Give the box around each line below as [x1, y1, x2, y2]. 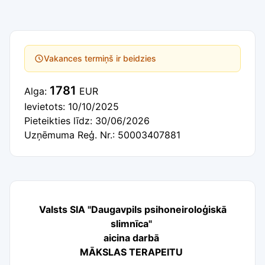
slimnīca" [111, 218, 154, 230]
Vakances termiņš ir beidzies [44, 53, 156, 63]
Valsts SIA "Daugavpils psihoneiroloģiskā [38, 203, 227, 215]
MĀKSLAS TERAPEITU [80, 246, 185, 258]
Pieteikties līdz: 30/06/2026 [24, 115, 150, 127]
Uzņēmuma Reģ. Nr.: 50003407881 [24, 129, 180, 141]
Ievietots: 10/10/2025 [24, 101, 119, 112]
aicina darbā [104, 232, 161, 244]
